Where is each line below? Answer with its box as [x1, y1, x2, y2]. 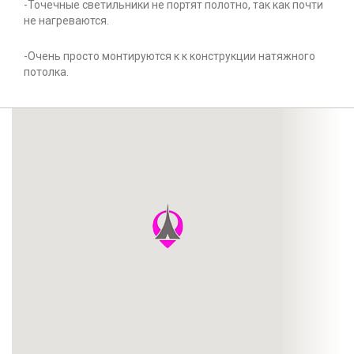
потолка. [24, 66, 69, 79]
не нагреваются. [24, 14, 109, 28]
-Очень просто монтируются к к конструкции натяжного [24, 50, 315, 63]
